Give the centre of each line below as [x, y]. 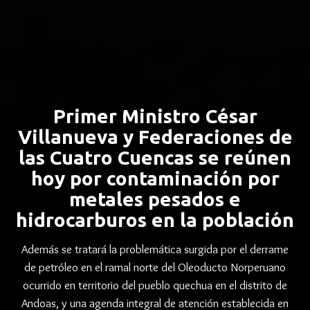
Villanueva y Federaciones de [155, 137]
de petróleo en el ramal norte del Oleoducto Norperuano [155, 267]
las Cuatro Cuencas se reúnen [155, 157]
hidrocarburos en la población [155, 220]
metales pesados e [155, 199]
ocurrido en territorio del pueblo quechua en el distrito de [155, 285]
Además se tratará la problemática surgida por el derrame [155, 249]
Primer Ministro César [155, 116]
